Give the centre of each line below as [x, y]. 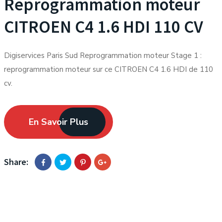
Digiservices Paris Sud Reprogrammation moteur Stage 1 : [103, 55]
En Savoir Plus [58, 122]
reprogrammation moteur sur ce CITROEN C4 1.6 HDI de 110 [109, 69]
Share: [16, 162]
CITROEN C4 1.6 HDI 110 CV [104, 27]
